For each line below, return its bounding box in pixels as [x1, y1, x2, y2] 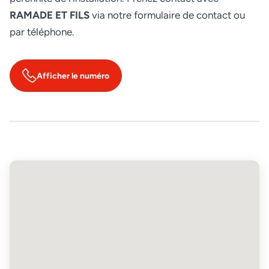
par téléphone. [10, 26, 74, 38]
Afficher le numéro [37, 70, 109, 81]
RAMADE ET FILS [10, 9, 89, 22]
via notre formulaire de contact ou [89, 9, 245, 22]
